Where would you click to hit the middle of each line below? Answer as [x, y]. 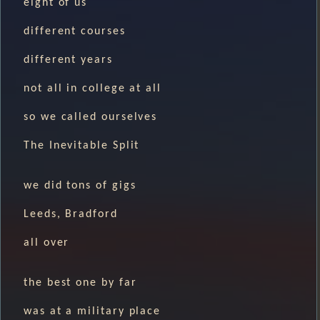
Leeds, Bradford [71, 214]
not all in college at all [92, 88]
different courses [75, 31]
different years [68, 60]
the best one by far [80, 282]
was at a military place [92, 311]
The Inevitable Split [82, 145]
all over [47, 242]
